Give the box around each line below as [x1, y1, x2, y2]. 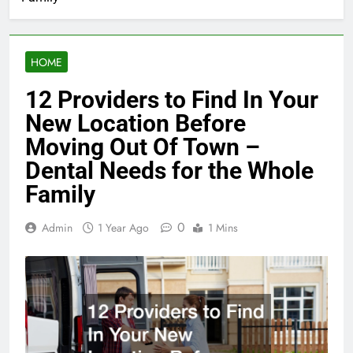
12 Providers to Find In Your [25, 86, 318, 114]
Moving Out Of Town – [25, 133, 260, 162]
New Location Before [25, 110, 246, 138]
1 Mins [208, 220, 238, 236]
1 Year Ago [98, 220, 149, 236]
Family [25, 180, 95, 209]
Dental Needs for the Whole [25, 157, 314, 185]
